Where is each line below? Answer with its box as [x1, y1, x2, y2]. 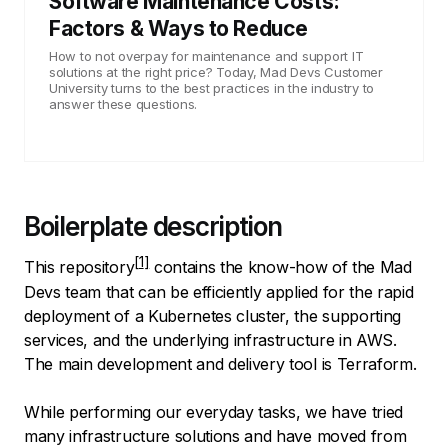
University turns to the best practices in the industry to [49, 79, 375, 96]
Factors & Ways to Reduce [49, 15, 308, 41]
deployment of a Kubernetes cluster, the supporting [24, 305, 401, 326]
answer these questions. [49, 95, 198, 112]
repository [59, 256, 135, 277]
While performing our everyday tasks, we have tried [24, 401, 403, 422]
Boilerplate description [24, 210, 283, 242]
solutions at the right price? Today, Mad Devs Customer [49, 63, 383, 80]
